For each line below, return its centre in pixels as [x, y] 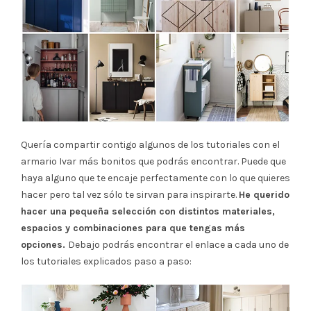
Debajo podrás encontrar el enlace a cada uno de [178, 244]
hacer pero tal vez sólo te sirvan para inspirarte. [130, 194]
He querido [264, 194]
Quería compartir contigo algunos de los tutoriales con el [150, 144]
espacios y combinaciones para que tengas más [133, 228]
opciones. [44, 244]
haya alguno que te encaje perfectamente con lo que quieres [155, 178]
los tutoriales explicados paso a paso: [106, 261]
